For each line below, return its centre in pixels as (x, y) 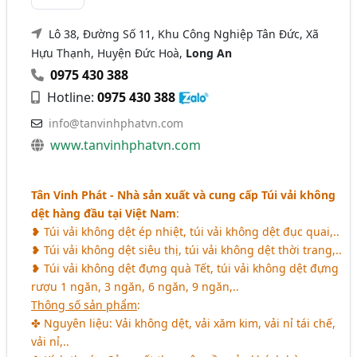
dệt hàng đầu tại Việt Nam (104, 213)
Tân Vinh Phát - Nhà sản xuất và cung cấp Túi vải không (184, 194)
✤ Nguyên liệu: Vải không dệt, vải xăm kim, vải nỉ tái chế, (184, 323)
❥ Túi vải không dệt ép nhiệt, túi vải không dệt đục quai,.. (186, 231)
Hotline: (71, 97)
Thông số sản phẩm (84, 304)
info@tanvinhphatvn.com (116, 123)
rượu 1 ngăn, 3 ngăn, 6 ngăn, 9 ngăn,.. (135, 286)
